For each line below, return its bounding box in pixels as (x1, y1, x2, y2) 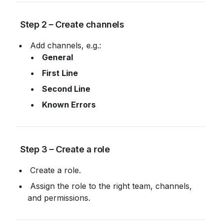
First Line (42, 68, 78, 78)
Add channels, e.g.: (30, 40, 101, 51)
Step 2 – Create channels (18, 19, 124, 30)
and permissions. (28, 193, 90, 203)
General (42, 52, 73, 63)
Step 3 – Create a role (18, 144, 110, 155)
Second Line (42, 84, 90, 94)
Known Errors (42, 100, 96, 110)
